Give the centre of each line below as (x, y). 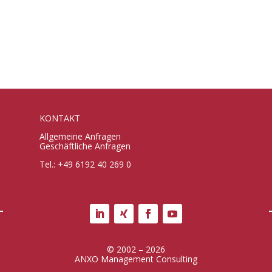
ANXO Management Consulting (136, 259)
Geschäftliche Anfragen (85, 146)
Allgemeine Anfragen (80, 136)
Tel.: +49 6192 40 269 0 (85, 164)
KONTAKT (59, 118)
